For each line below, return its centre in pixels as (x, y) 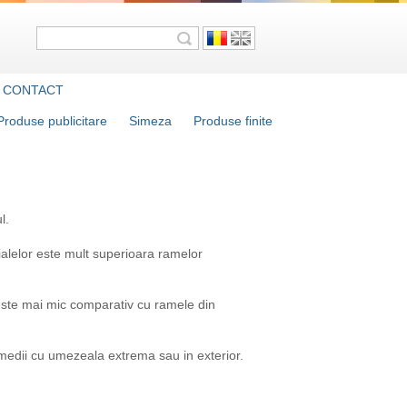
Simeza (150, 121)
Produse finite (233, 121)
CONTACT (33, 90)
